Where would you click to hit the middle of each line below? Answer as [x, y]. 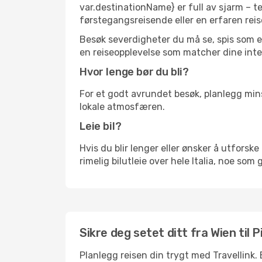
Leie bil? [101, 126]
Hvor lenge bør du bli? [135, 72]
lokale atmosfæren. [122, 107]
